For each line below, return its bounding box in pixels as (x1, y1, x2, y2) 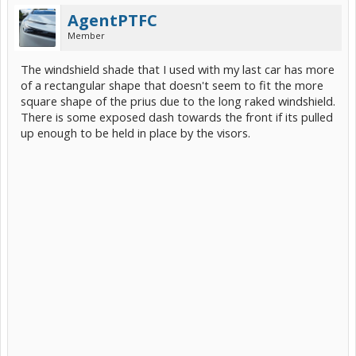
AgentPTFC (68, 10, 157, 31)
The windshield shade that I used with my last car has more (21, 61, 335, 77)
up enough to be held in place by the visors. (21, 125, 250, 141)
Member (68, 29, 105, 41)
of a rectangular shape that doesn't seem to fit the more (21, 77, 323, 93)
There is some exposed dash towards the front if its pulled (21, 109, 333, 125)
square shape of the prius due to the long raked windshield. (21, 93, 335, 109)
